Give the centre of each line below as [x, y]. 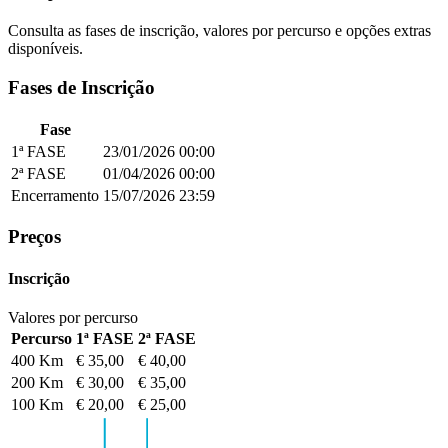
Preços [34, 237]
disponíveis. [45, 49]
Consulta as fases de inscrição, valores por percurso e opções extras [219, 31]
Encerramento [55, 195]
